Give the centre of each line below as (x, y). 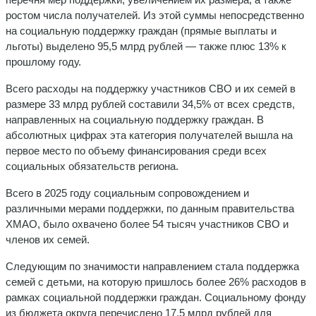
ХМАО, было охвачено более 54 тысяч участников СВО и (147, 224)
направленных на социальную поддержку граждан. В (135, 119)
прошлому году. (43, 61)
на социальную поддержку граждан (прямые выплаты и (141, 30)
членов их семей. (48, 239)
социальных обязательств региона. (92, 166)
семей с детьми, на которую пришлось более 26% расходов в (156, 281)
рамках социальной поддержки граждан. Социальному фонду (156, 297)
